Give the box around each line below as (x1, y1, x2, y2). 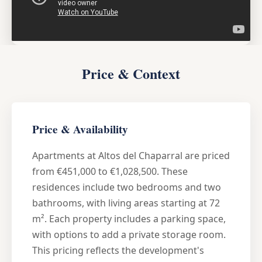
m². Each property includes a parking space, (32, 212, 226, 225)
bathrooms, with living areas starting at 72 (32, 196, 220, 209)
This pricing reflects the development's (32, 243, 204, 257)
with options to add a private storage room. (32, 227, 226, 241)
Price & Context (82, 63, 180, 84)
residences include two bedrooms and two (32, 180, 221, 194)
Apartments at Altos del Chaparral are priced (32, 149, 230, 162)
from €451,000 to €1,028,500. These (32, 164, 188, 178)
